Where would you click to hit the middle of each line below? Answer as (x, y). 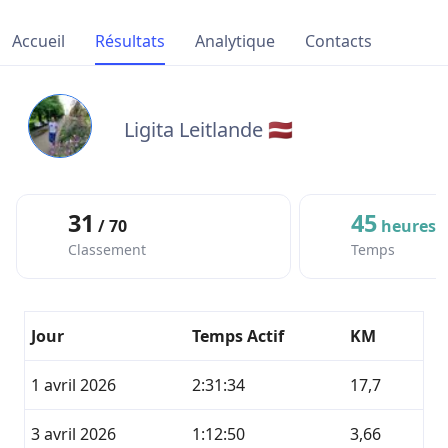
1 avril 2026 (73, 385)
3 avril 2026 (73, 434)
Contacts (338, 41)
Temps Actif (238, 336)
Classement (107, 249)
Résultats (130, 41)
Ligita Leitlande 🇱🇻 (211, 129)
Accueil (38, 41)
